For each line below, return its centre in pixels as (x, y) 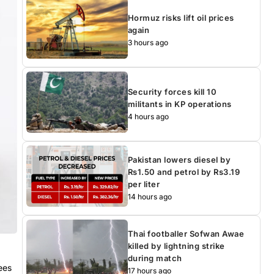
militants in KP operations (180, 104)
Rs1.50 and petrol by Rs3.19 (184, 172)
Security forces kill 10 (172, 91)
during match (155, 258)
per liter (145, 184)
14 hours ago (150, 196)
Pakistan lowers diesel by (179, 159)
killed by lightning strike (176, 246)
